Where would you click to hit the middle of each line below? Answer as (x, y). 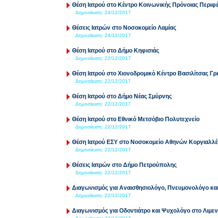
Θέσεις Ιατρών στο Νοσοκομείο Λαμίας (124, 28)
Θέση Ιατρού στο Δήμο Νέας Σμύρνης (122, 96)
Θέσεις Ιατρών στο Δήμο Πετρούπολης (124, 165)
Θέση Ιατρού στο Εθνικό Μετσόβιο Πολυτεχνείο (136, 119)
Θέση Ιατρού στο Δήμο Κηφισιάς (116, 51)
